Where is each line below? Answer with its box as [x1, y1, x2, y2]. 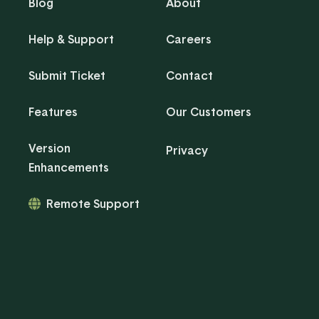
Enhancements [28, 159, 109, 175]
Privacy [166, 142, 208, 158]
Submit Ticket [28, 67, 105, 83]
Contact [166, 67, 213, 83]
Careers [166, 31, 211, 47]
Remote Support [46, 195, 140, 211]
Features [28, 103, 78, 120]
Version [28, 140, 70, 156]
